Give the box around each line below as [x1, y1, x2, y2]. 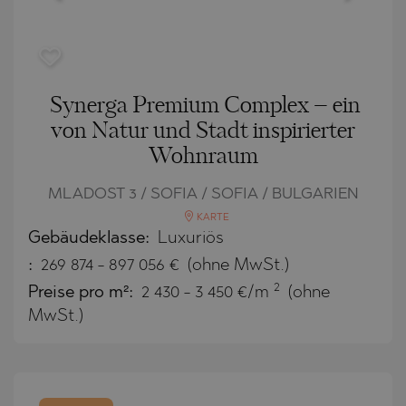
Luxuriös [158, 229, 224, 247]
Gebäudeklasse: [28, 229, 154, 247]
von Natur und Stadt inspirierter [51, 120, 355, 142]
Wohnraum [148, 145, 258, 168]
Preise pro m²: [28, 284, 138, 302]
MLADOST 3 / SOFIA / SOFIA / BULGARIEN [47, 186, 359, 202]
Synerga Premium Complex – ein [49, 94, 361, 117]
